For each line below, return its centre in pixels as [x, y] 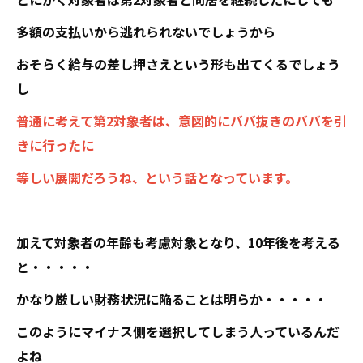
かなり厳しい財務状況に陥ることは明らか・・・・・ [172, 299]
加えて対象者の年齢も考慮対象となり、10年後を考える [178, 242]
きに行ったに [55, 145]
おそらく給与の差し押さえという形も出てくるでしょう [178, 64]
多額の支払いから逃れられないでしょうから [146, 32]
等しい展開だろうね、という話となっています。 [157, 177]
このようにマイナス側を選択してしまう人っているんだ [178, 331]
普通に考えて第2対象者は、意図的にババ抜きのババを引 [181, 121]
